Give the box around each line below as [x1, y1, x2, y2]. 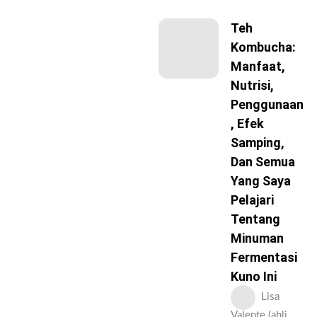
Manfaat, [231, 59, 285, 74]
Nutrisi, [231, 78, 274, 93]
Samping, [231, 135, 284, 151]
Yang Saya [231, 173, 291, 189]
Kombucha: [231, 40, 296, 55]
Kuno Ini [231, 269, 277, 284]
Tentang [231, 212, 280, 227]
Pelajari [231, 192, 274, 208]
